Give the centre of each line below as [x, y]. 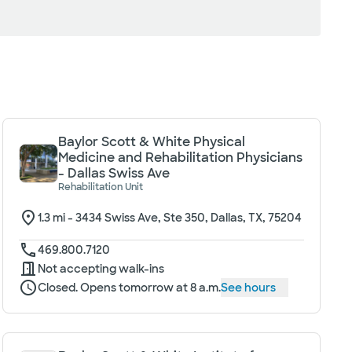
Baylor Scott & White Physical [151, 142]
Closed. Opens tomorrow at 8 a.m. [129, 288]
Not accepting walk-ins [101, 269]
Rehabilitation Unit [100, 187]
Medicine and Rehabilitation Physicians [180, 158]
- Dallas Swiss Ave [114, 173]
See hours [248, 288]
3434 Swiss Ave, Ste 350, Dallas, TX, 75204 [188, 218]
